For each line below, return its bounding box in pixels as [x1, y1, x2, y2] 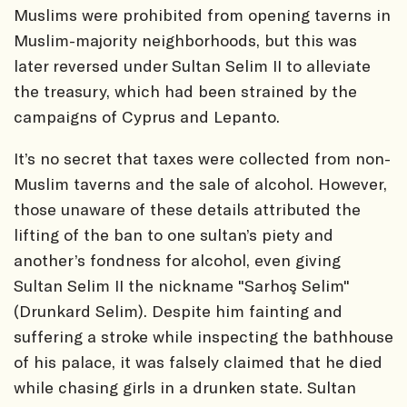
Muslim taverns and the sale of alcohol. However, [14, 173, 387, 194]
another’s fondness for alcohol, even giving [14, 249, 341, 270]
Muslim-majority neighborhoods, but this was [14, 29, 357, 50]
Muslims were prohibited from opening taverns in [14, 4, 391, 25]
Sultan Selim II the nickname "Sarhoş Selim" [14, 274, 350, 295]
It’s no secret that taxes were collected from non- [14, 147, 391, 168]
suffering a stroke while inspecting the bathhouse [14, 325, 393, 346]
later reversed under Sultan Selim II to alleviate [14, 55, 371, 75]
